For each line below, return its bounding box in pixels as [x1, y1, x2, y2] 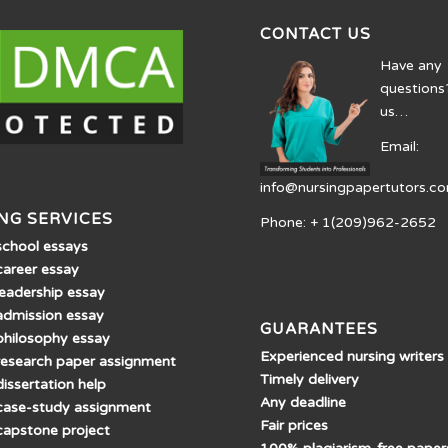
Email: [380, 138, 420, 156]
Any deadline [260, 393, 347, 411]
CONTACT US [260, 25, 372, 44]
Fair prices [260, 416, 329, 434]
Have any [380, 57, 443, 75]
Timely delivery [260, 370, 360, 388]
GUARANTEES [260, 319, 379, 338]
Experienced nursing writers [260, 347, 445, 365]
